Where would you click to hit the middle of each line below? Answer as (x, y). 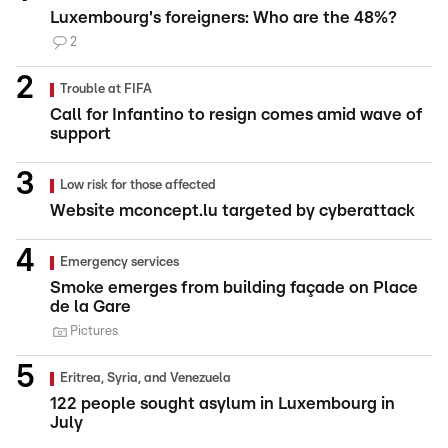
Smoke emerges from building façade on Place (234, 288)
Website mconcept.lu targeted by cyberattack (232, 211)
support (80, 134)
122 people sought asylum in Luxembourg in (222, 404)
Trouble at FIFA (106, 90)
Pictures (94, 332)
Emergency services (119, 263)
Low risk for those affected (138, 186)
